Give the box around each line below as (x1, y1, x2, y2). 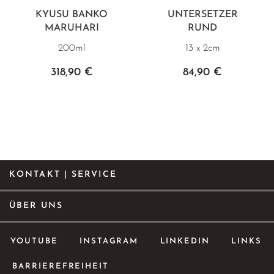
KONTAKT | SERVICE (9, 170, 117, 179)
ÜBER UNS (9, 201, 63, 210)
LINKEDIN (160, 237, 210, 245)
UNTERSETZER (167, 9, 238, 20)
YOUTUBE (10, 237, 58, 245)
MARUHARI (44, 23, 99, 33)
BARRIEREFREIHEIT (12, 262, 109, 270)
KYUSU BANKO (35, 9, 108, 20)
